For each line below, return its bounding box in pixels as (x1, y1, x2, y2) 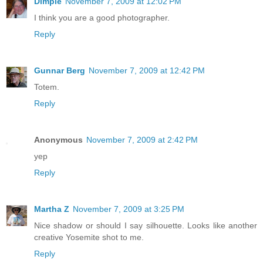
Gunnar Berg (34, 65, 85, 75)
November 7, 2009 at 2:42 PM (86, 134, 198, 144)
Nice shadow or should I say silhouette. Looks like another (34, 220, 257, 230)
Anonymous (34, 134, 83, 144)
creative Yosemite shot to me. (34, 232, 144, 242)
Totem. (34, 82, 59, 92)
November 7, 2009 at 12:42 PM (89, 65, 205, 75)
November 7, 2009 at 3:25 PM (73, 204, 184, 214)
